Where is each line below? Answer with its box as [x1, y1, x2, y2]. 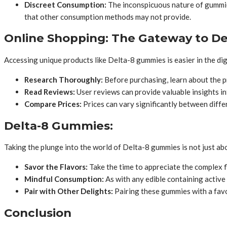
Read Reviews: [24, 87, 75, 97]
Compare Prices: [24, 99, 82, 109]
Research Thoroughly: [24, 75, 103, 85]
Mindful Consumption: [24, 174, 104, 184]
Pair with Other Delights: [24, 186, 113, 196]
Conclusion [4, 206, 71, 220]
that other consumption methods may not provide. [24, 12, 191, 21]
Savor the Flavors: [24, 162, 88, 172]
